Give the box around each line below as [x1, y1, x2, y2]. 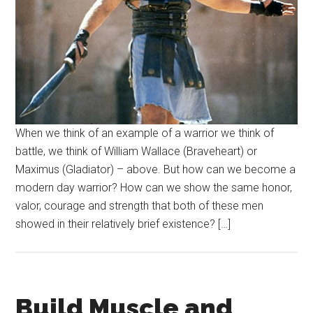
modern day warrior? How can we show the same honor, [15, 181, 293, 195]
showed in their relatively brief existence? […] [15, 217, 231, 231]
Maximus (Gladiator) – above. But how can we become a [15, 163, 296, 177]
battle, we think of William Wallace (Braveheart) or [15, 145, 258, 159]
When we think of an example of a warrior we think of [15, 126, 275, 140]
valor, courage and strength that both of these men [15, 199, 264, 213]
